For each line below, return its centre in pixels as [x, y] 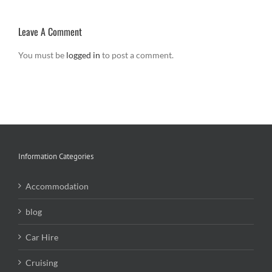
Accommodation [57, 186]
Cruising [42, 263]
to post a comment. [137, 55]
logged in [83, 55]
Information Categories [56, 157]
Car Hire [42, 237]
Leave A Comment [50, 32]
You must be [42, 55]
